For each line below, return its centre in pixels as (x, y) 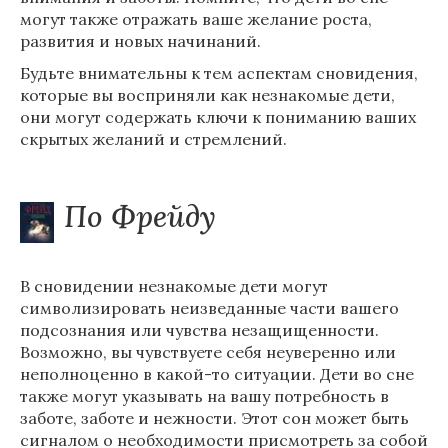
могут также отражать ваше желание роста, (196, 19)
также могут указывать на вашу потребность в (204, 396)
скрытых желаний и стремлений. (153, 139)
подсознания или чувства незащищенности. (199, 330)
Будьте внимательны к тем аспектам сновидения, (219, 73)
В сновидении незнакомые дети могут (174, 286)
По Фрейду (140, 216)
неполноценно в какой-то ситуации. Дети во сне (217, 374)
